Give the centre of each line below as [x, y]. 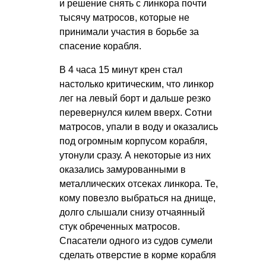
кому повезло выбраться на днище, [137, 198]
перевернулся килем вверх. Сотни [136, 112]
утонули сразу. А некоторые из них [135, 155]
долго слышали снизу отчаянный [132, 212]
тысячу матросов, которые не [124, 17]
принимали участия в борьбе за [129, 31]
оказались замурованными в [123, 169]
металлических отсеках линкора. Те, [139, 183]
